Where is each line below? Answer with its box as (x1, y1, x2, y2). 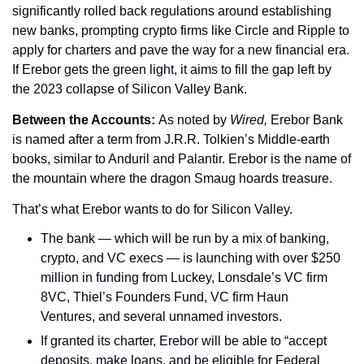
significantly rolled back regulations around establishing (12, 4, 331, 18)
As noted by (158, 113, 230, 127)
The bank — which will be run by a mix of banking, (41, 232, 329, 245)
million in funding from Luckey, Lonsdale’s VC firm (41, 271, 327, 284)
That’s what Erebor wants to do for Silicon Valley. (12, 202, 292, 216)
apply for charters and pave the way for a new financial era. (12, 43, 349, 57)
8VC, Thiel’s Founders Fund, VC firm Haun (41, 290, 288, 304)
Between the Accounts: (12, 113, 158, 127)
